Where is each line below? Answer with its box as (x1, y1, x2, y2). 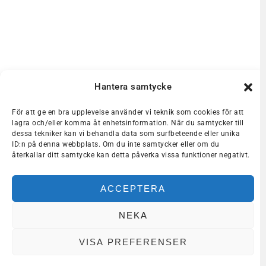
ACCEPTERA (100, 183, 166, 194)
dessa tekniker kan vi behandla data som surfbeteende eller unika (12, 129, 240, 138)
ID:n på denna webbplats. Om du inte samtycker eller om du (12, 140, 220, 148)
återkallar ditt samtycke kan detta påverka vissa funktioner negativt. (12, 151, 250, 159)
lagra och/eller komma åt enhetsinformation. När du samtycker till (12, 119, 244, 127)
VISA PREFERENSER (78, 236, 188, 247)
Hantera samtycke (94, 81, 172, 92)
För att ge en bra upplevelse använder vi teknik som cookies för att (12, 108, 244, 116)
